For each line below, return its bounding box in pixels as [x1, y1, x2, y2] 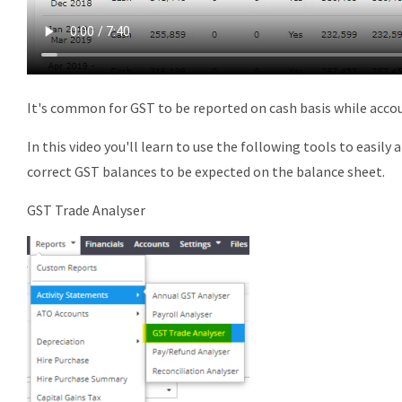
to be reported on [155, 98, 269, 117]
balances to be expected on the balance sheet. [100, 162, 385, 180]
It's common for [27, 98, 130, 117]
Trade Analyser [52, 200, 145, 219]
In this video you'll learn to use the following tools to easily [27, 136, 394, 155]
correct [27, 162, 74, 180]
